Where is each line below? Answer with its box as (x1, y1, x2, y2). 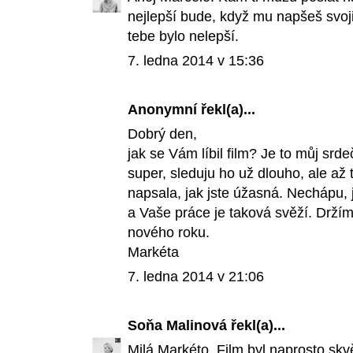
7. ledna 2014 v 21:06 (128, 269, 264, 285)
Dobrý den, (128, 126, 197, 143)
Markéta (128, 244, 179, 261)
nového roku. (128, 225, 210, 241)
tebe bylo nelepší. (128, 28, 239, 45)
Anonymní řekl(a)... (128, 102, 255, 118)
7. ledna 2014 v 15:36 (128, 53, 264, 69)
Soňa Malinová (128, 318, 227, 334)
